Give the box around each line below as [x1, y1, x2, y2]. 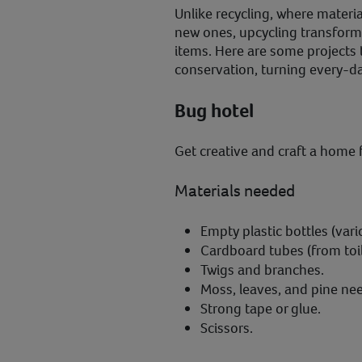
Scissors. [200, 318, 256, 339]
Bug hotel [175, 98, 254, 124]
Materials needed [175, 179, 295, 203]
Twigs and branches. [200, 260, 324, 280]
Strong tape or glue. [200, 299, 324, 319]
